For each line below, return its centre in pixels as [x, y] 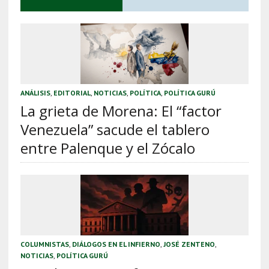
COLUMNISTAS [44, 244]
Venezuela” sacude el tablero [115, 129]
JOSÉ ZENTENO [189, 244]
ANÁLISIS [35, 92]
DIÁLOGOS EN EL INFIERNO [116, 244]
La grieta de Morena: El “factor [121, 110]
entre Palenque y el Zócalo [107, 148]
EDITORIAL [72, 92]
